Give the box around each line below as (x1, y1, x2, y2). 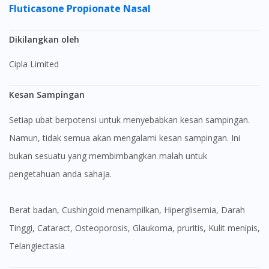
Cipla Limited (14, 58, 59, 70)
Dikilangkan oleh (15, 33, 79, 45)
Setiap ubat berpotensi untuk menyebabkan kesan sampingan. (9, 113, 250, 125)
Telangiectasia (9, 240, 65, 252)
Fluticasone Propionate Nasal (9, 1, 153, 15)
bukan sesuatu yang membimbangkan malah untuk (9, 150, 207, 162)
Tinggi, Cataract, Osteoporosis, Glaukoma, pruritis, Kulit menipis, (9, 222, 260, 234)
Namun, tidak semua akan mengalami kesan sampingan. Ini (9, 131, 240, 144)
